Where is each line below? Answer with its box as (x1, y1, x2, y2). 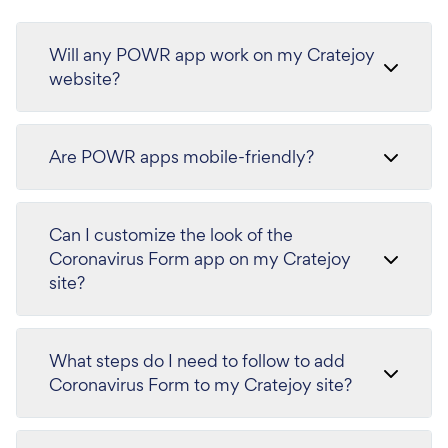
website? (49, 67, 120, 90)
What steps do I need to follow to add (49, 349, 345, 372)
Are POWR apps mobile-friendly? (49, 145, 314, 168)
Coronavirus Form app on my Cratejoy (49, 247, 351, 270)
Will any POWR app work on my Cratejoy (49, 43, 375, 66)
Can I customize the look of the (49, 223, 293, 246)
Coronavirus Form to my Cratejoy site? (49, 373, 352, 396)
